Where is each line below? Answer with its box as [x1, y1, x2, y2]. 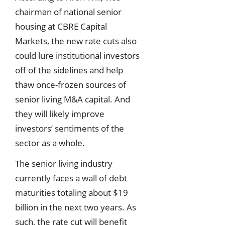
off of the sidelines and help [15, 64, 123, 76]
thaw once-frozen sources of [15, 78, 126, 90]
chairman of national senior [15, 6, 122, 18]
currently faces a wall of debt [15, 172, 127, 184]
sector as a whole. [15, 137, 85, 149]
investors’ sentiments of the [15, 122, 124, 134]
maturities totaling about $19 [15, 187, 128, 199]
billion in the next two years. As [15, 201, 136, 213]
